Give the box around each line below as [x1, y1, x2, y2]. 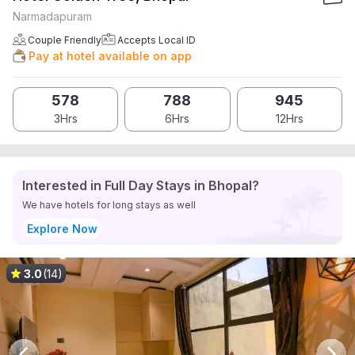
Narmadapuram [13, 10, 92, 23]
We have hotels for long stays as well [22, 199, 196, 211]
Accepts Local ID [117, 34, 196, 46]
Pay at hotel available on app [29, 49, 192, 63]
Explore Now [26, 221, 97, 235]
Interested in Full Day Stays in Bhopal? [22, 177, 259, 193]
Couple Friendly [28, 34, 101, 46]
